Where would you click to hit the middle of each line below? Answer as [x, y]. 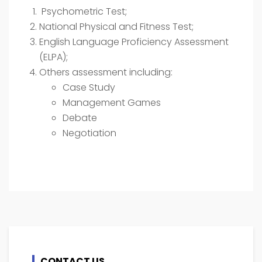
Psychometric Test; [83, 11]
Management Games [112, 102]
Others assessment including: [106, 72]
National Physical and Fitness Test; [116, 26]
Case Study [89, 87]
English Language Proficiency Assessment [134, 42]
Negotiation [89, 133]
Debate [80, 118]
